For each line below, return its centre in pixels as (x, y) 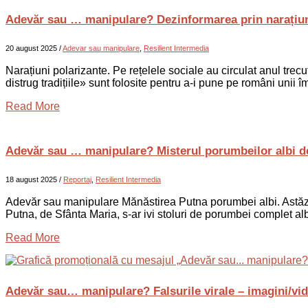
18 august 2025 (32, 179)
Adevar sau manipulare (101, 48)
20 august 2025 (32, 48)
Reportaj (77, 179)
